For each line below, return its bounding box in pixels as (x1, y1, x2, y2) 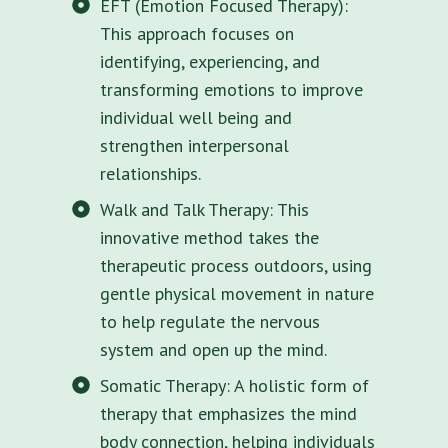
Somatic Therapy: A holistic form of (100, 373, 369, 397)
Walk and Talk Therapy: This (100, 197, 309, 221)
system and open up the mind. (100, 337, 327, 361)
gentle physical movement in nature (100, 281, 374, 305)
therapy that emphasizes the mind (100, 401, 357, 425)
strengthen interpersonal (100, 133, 289, 157)
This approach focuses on (100, 21, 294, 45)
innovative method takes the (100, 225, 319, 249)
